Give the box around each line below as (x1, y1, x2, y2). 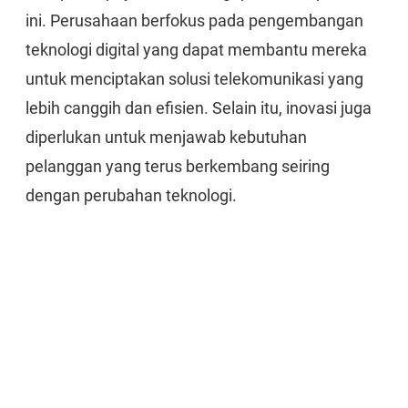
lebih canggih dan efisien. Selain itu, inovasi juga (25, 98, 372, 117)
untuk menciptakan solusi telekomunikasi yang (25, 69, 363, 88)
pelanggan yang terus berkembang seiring (25, 157, 330, 176)
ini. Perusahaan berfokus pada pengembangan (25, 11, 363, 30)
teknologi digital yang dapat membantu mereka (25, 40, 367, 59)
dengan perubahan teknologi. (25, 186, 237, 205)
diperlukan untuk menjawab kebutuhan (25, 127, 307, 147)
